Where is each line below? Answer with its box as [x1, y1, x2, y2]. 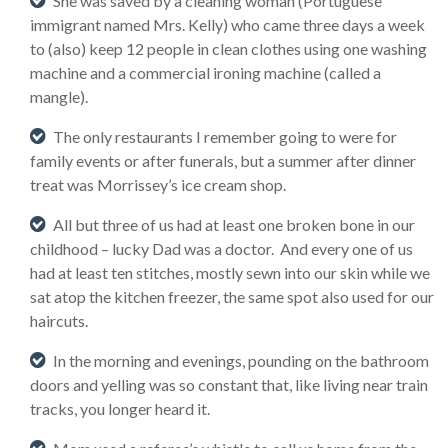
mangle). [30, 86, 88, 106]
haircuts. [30, 310, 91, 330]
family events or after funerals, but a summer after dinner [30, 150, 416, 170]
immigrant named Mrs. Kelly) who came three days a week [30, 14, 425, 34]
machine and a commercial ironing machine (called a [30, 62, 381, 82]
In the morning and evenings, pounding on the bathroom [53, 350, 429, 370]
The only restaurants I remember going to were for [53, 126, 397, 146]
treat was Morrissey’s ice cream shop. [30, 174, 286, 194]
